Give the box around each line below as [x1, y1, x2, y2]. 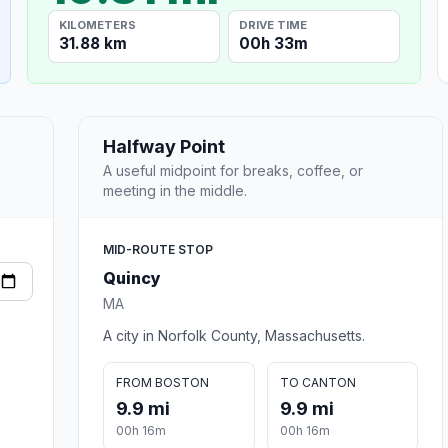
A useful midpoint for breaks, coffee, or [103, 161, 363, 179]
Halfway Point [103, 135, 225, 157]
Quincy [103, 267, 161, 288]
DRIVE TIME [239, 17, 308, 32]
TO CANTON [279, 374, 356, 390]
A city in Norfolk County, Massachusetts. [103, 326, 365, 344]
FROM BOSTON [116, 374, 209, 390]
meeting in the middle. [103, 181, 247, 199]
